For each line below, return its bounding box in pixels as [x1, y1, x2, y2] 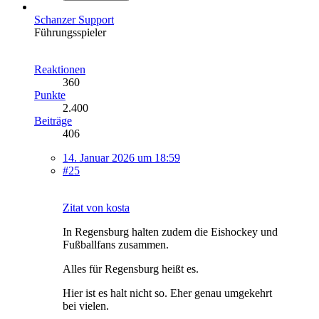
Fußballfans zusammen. [63, 239, 169, 251]
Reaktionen [34, 63, 85, 76]
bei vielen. [63, 300, 109, 313]
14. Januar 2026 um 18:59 [63, 152, 180, 164]
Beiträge [34, 115, 72, 127]
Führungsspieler [34, 26, 106, 39]
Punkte [34, 89, 66, 102]
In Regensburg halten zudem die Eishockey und [63, 226, 278, 239]
